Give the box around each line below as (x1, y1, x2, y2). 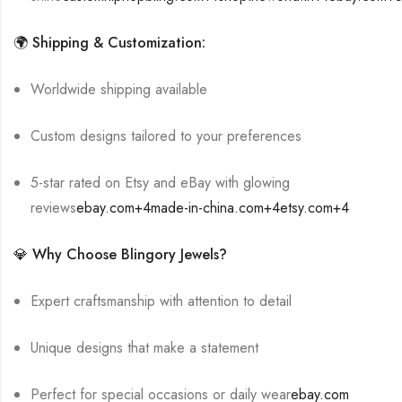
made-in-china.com (151, 197, 265, 218)
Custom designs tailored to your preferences (31, 125, 302, 146)
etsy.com (280, 197, 334, 218)
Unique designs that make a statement (31, 336, 259, 358)
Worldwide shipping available (31, 78, 208, 100)
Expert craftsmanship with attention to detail (31, 290, 293, 311)
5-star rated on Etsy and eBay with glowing (31, 171, 291, 193)
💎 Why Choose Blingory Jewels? (13, 243, 227, 265)
